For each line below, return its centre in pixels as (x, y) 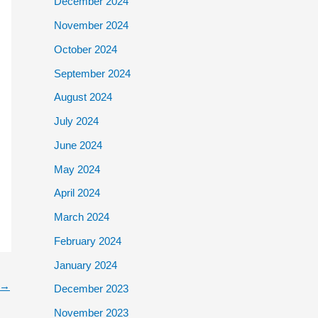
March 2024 (82, 217)
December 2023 (91, 289)
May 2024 (77, 169)
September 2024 (92, 73)
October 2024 (86, 49)
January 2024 (86, 265)
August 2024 (83, 97)
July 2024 (76, 121)
